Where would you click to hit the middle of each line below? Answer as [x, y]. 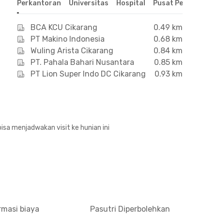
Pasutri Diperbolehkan [130, 209]
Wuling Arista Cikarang [72, 51]
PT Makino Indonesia [67, 39]
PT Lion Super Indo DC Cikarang [88, 74]
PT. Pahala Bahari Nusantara [82, 62]
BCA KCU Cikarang [64, 27]
